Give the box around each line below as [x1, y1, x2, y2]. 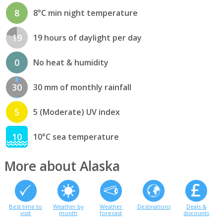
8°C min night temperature [33, 7, 138, 19]
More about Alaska [4, 157, 120, 175]
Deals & [186, 202, 207, 210]
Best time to [9, 202, 43, 210]
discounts [183, 209, 210, 217]
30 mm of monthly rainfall [33, 82, 131, 93]
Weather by [53, 202, 84, 210]
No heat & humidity [33, 57, 109, 68]
